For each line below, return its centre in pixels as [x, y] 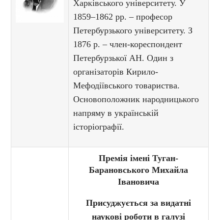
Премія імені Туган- [139, 158]
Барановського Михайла [139, 170]
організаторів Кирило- [116, 72]
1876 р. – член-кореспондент [128, 44]
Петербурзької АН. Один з [124, 58]
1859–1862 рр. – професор [123, 17]
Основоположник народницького [136, 99]
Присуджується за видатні [139, 203]
